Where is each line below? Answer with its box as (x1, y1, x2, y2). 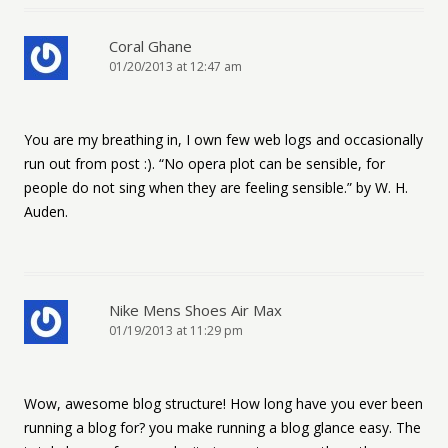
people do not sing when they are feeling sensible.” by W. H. (24, 178, 408, 197)
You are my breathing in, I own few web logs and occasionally (24, 130, 423, 149)
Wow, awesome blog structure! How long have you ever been (24, 394, 423, 413)
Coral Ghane (109, 36, 192, 56)
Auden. (24, 202, 68, 221)
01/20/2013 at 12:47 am (109, 58, 242, 75)
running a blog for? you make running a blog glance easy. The (24, 418, 421, 437)
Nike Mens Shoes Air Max (109, 300, 282, 320)
